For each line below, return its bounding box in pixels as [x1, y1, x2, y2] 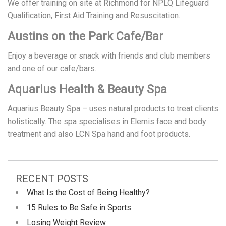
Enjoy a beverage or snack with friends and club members [8, 50, 210, 61]
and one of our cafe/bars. [8, 63, 96, 73]
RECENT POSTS [16, 172, 88, 185]
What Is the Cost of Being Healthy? [27, 187, 150, 197]
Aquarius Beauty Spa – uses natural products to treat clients [8, 103, 218, 114]
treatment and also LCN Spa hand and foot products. [8, 129, 190, 139]
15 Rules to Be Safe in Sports [27, 202, 131, 212]
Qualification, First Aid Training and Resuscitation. [8, 10, 180, 20]
